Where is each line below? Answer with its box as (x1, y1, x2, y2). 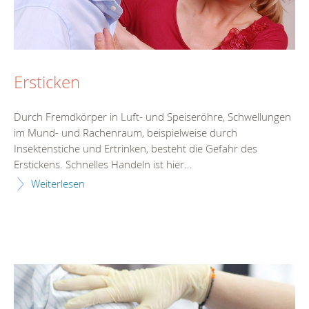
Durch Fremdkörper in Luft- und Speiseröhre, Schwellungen (14, 109, 291, 123)
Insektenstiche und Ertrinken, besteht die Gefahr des (14, 141, 257, 155)
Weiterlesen (31, 176, 85, 190)
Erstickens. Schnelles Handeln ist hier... (14, 157, 192, 171)
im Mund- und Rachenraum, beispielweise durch (14, 125, 237, 139)
